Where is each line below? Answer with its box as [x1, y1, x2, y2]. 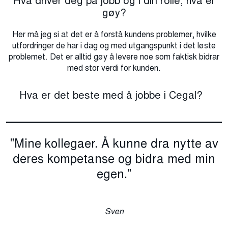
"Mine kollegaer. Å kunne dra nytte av [10, 135, 218, 152]
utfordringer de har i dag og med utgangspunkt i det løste [12, 40, 216, 51]
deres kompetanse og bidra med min [13, 150, 215, 167]
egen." [97, 165, 131, 183]
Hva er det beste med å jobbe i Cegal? [19, 88, 209, 103]
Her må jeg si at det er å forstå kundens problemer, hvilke [12, 29, 216, 40]
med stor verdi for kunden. [67, 63, 161, 74]
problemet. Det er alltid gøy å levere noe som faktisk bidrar [9, 51, 219, 63]
